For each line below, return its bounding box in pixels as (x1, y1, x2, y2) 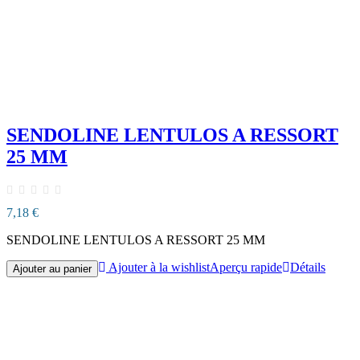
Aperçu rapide (210, 260, 282, 274)
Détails (290, 260, 325, 274)
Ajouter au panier (13, 263, 92, 275)
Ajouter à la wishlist (108, 260, 210, 274)
